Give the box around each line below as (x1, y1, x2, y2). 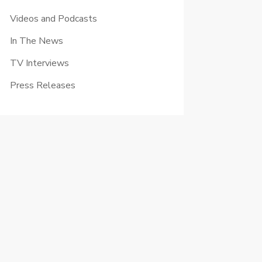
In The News (9, 34, 63, 47)
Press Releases (9, 78, 75, 92)
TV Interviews (9, 56, 69, 70)
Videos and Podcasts (9, 12, 97, 25)
